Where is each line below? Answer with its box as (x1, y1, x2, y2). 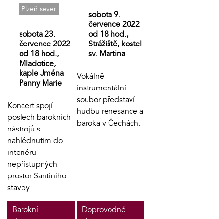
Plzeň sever (22, 4, 56, 14)
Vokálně (76, 70, 104, 82)
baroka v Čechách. (76, 117, 140, 129)
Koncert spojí (7, 100, 53, 111)
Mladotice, (19, 58, 56, 69)
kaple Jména (19, 67, 64, 79)
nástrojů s (7, 123, 40, 134)
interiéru (7, 147, 36, 158)
